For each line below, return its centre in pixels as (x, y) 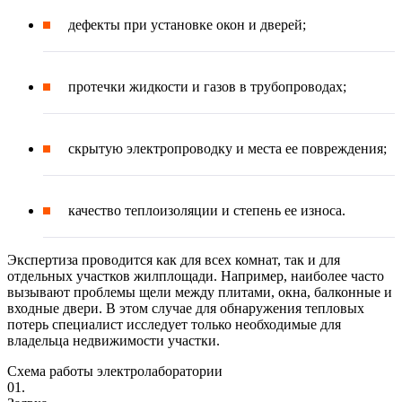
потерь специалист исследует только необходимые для (174, 325)
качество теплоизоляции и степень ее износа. (207, 211)
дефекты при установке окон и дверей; (187, 25)
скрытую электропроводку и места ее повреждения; (227, 149)
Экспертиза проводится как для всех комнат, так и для (174, 260)
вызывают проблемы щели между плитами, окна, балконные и (200, 293)
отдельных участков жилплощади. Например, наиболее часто (196, 276)
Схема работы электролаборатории (115, 371)
